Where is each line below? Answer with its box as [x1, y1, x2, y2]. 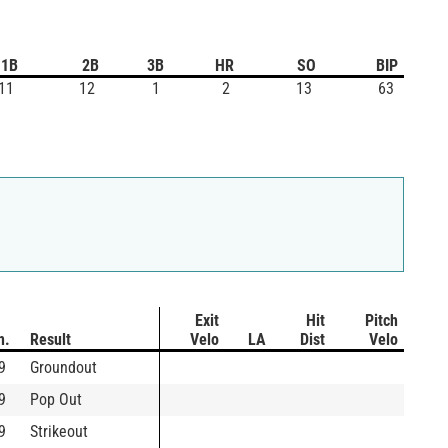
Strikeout [30, 421, 88, 441]
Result [30, 329, 71, 349]
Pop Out [30, 389, 82, 409]
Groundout [30, 357, 97, 377]
